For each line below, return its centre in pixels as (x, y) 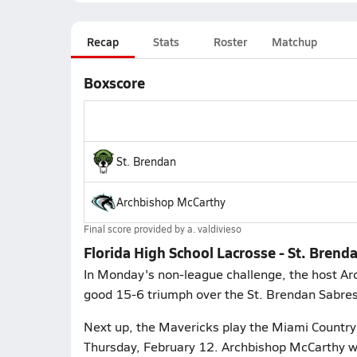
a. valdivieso (214, 229)
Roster (230, 41)
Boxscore (114, 82)
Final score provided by (135, 229)
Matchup (294, 41)
